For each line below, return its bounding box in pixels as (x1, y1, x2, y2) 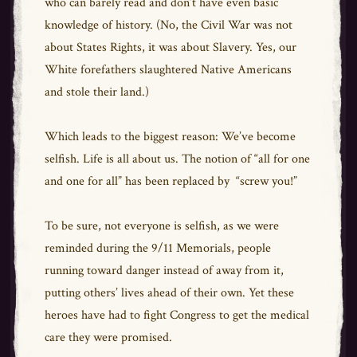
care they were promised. (44, 329, 172, 346)
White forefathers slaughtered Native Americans (44, 61, 292, 78)
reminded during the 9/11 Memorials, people (44, 240, 271, 257)
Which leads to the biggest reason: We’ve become (44, 128, 296, 145)
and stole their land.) (44, 84, 149, 100)
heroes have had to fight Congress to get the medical (44, 307, 309, 324)
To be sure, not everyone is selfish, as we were (44, 218, 279, 234)
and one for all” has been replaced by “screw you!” (44, 173, 300, 190)
